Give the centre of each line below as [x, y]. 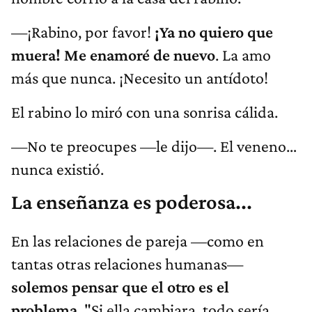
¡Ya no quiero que [214, 32]
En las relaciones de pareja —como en [138, 241]
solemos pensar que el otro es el [120, 287]
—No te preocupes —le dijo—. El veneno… [154, 146]
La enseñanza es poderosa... [132, 202]
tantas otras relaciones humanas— [127, 264]
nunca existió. [57, 169]
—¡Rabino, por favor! [83, 32]
